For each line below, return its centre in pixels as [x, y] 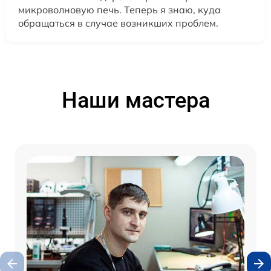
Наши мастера [135, 100]
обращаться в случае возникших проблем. [118, 23]
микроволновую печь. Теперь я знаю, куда [119, 9]
